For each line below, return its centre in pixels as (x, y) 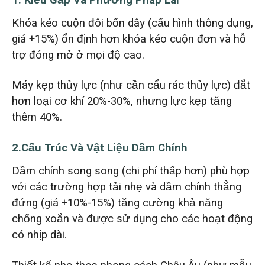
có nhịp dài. (39, 235)
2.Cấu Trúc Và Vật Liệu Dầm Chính (99, 148)
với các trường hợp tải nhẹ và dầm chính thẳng (126, 187)
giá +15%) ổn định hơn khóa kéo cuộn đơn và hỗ (129, 39)
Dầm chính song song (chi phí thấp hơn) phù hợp (130, 171)
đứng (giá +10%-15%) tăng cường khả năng (117, 203)
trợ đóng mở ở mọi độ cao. (78, 55)
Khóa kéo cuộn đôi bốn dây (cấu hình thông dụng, (132, 23)
